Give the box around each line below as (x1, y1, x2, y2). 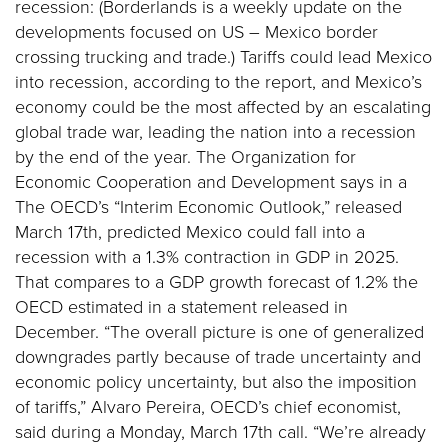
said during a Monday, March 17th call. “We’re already (15, 419, 426, 445)
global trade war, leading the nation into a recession (15, 119, 416, 145)
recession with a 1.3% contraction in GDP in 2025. (15, 244, 399, 270)
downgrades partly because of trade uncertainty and (15, 344, 421, 370)
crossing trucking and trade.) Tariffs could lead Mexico (15, 44, 432, 70)
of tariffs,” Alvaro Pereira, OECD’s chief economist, (15, 394, 401, 420)
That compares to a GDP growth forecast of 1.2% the (15, 269, 418, 295)
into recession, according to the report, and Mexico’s (15, 69, 422, 95)
